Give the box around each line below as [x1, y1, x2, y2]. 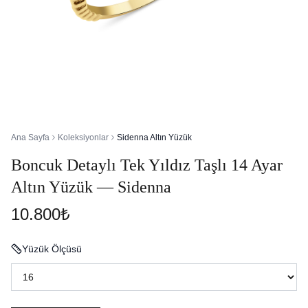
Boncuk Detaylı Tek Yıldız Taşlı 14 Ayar [11, 156, 283, 174]
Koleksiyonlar [58, 133, 109, 142]
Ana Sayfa [11, 133, 49, 142]
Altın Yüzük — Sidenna [11, 178, 171, 196]
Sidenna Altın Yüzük [117, 133, 192, 142]
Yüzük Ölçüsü [22, 243, 82, 254]
